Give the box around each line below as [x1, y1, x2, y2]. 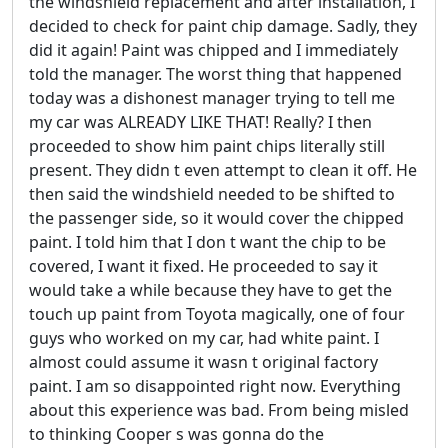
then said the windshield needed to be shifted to [29, 182, 395, 205]
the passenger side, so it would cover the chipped [29, 206, 404, 229]
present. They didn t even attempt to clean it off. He [29, 158, 417, 181]
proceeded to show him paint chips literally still [29, 134, 385, 157]
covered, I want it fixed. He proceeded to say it [29, 254, 378, 277]
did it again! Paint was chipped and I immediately [29, 38, 398, 61]
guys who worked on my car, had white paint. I [29, 326, 379, 349]
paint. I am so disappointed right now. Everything [29, 374, 401, 397]
